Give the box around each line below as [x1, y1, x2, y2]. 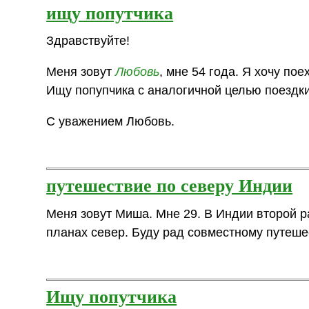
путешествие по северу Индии [46, 170, 293, 198]
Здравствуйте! [46, 34, 130, 48]
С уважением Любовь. [46, 114, 175, 128]
